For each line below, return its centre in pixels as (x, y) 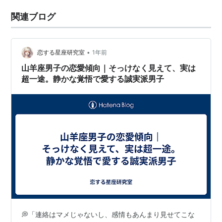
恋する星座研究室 (61, 53)
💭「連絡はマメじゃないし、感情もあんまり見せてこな (108, 214)
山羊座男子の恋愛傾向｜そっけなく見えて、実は (109, 68)
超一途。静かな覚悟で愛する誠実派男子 (93, 79)
